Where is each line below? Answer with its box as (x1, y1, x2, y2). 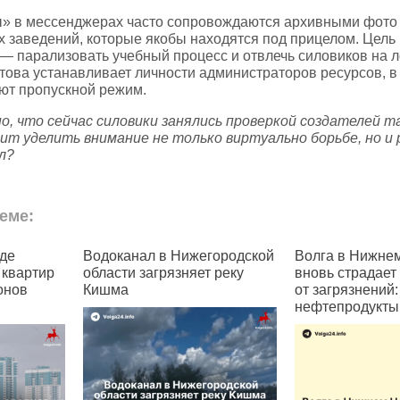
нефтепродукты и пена (83, 299, 235, 315)
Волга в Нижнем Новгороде (83, 248, 268, 264)
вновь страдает (83, 265, 185, 281)
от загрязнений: (83, 282, 187, 298)
